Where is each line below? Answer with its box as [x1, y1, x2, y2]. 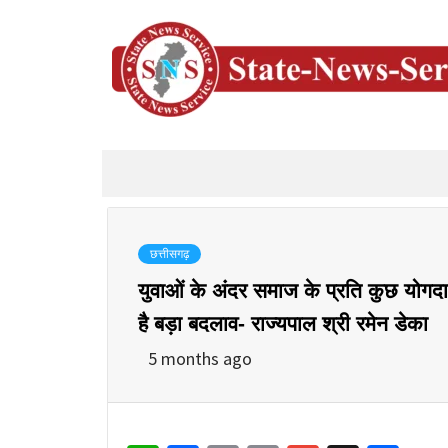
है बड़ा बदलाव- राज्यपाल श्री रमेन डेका [138, 311, 428, 335]
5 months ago [148, 346, 252, 370]
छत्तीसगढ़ [150, 246, 189, 261]
